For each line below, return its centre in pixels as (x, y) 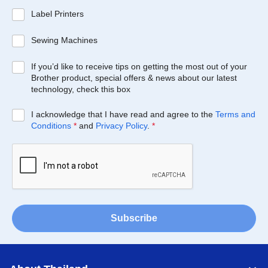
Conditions (51, 126)
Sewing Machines (64, 40)
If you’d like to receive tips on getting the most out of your (139, 66)
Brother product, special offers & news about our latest (134, 78)
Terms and (235, 114)
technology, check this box (80, 89)
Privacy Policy (121, 126)
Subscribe (134, 218)
